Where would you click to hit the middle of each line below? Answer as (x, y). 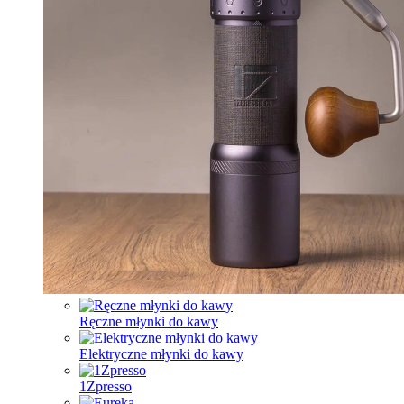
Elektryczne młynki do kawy (161, 354)
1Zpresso (106, 386)
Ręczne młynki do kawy (149, 321)
